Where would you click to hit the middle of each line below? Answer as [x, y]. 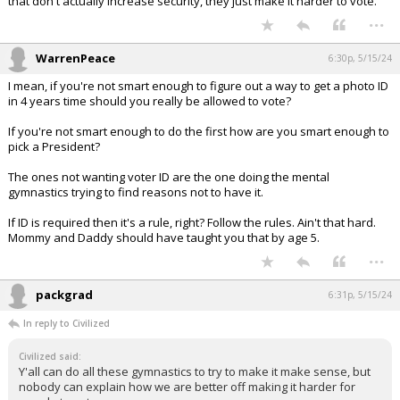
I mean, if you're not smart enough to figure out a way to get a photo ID [198, 86]
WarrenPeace [75, 58]
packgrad [64, 295]
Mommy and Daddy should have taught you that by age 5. [164, 237]
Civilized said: [50, 356]
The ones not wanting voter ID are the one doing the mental [169, 177]
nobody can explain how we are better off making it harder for [187, 387]
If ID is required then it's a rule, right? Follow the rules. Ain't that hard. [192, 222]
